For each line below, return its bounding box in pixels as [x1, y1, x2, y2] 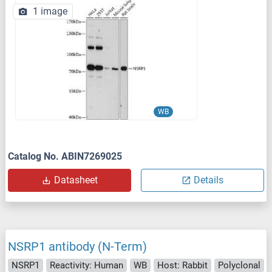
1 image [33, 5, 67, 17]
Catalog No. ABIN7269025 [8, 150, 122, 162]
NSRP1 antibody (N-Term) [8, 239, 147, 254]
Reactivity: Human [50, 259, 123, 271]
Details [194, 174, 223, 186]
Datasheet [53, 174, 98, 186]
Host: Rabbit [157, 259, 208, 271]
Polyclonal [218, 259, 260, 271]
